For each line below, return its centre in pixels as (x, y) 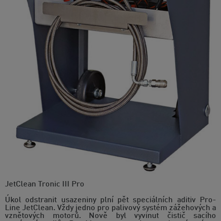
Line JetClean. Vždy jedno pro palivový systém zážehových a (110, 208)
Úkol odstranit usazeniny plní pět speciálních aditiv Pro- (110, 200)
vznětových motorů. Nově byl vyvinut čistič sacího (110, 216)
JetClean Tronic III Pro (45, 184)
